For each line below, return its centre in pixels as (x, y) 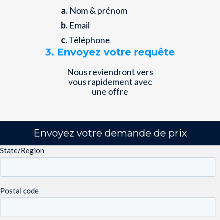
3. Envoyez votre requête (110, 52)
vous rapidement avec (110, 81)
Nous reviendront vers (110, 71)
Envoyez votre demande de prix (110, 133)
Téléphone (89, 40)
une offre (110, 91)
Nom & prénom (97, 10)
